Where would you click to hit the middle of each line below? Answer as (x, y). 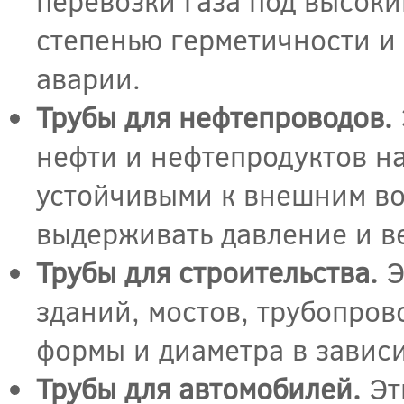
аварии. (88, 78)
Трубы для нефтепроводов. (214, 117)
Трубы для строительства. (207, 272)
